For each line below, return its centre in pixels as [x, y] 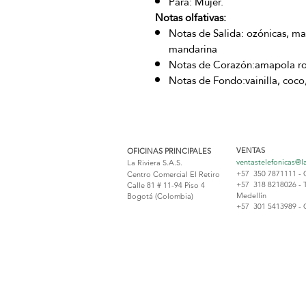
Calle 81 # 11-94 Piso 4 [166, 185]
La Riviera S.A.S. [155, 163]
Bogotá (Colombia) [160, 196]
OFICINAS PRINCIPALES [169, 151]
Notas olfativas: [191, 18]
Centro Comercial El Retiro [173, 175]
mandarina [193, 49]
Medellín [251, 196]
